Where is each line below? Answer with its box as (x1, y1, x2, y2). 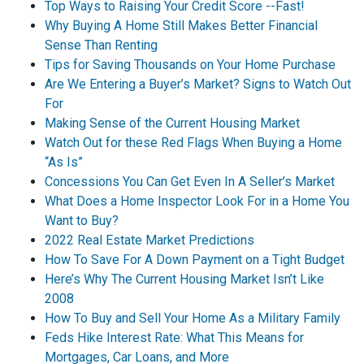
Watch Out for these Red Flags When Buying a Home (45, 135, 342, 150)
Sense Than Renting (45, 37, 158, 53)
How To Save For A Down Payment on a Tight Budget (45, 252, 344, 267)
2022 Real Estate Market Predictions (45, 232, 254, 248)
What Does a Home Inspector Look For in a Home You (45, 193, 349, 209)
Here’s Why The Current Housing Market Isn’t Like (45, 271, 324, 287)
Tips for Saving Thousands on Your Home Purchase (45, 57, 336, 72)
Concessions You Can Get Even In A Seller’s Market (45, 174, 335, 189)
